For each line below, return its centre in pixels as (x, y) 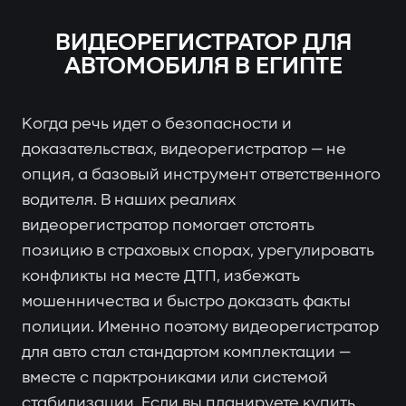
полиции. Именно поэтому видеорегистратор (200, 327)
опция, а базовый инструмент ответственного (201, 174)
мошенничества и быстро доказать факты (186, 301)
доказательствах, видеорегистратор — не (184, 149)
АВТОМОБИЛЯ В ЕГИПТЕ (203, 67)
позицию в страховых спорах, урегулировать (198, 251)
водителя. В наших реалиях (129, 200)
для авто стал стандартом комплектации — (186, 352)
